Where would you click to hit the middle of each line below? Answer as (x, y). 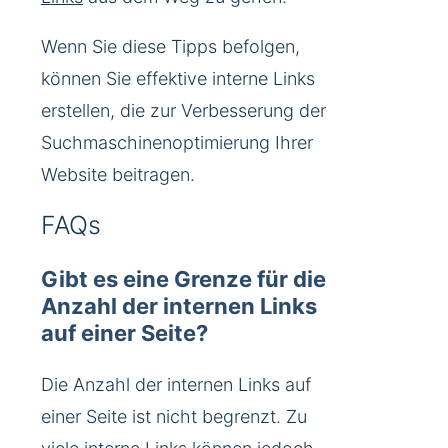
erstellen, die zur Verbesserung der (183, 111)
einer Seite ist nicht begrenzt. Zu (174, 417)
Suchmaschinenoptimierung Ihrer (177, 143)
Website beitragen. (118, 175)
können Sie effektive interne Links (178, 79)
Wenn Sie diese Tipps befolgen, (170, 47)
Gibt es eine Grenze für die (183, 279)
